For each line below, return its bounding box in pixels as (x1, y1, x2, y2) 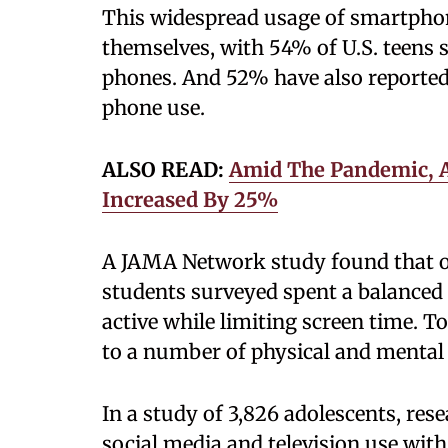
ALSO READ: (102, 157, 229, 182)
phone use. (102, 95, 205, 120)
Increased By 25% (102, 187, 278, 212)
